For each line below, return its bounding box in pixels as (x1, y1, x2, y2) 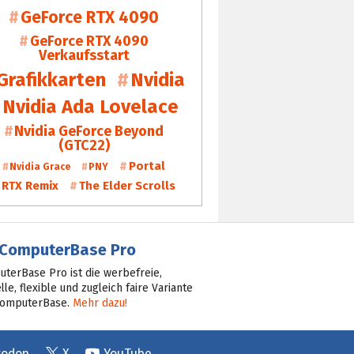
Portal (128, 158, 165, 173)
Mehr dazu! (72, 296, 127, 311)
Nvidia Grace (9, 160, 71, 172)
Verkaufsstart (38, 46, 130, 64)
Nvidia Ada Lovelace (2, 95, 179, 118)
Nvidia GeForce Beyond (14, 122, 164, 140)
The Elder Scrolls (78, 178, 175, 193)
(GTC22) (58, 136, 110, 154)
